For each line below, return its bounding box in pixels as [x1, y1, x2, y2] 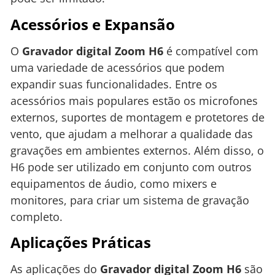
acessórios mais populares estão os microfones [10, 93, 258, 108]
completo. [10, 209, 63, 224]
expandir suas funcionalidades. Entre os [10, 76, 217, 91]
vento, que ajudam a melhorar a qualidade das [10, 126, 253, 141]
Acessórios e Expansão [10, 14, 175, 34]
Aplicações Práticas [10, 232, 151, 253]
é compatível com [163, 43, 258, 58]
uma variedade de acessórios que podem [10, 60, 225, 75]
